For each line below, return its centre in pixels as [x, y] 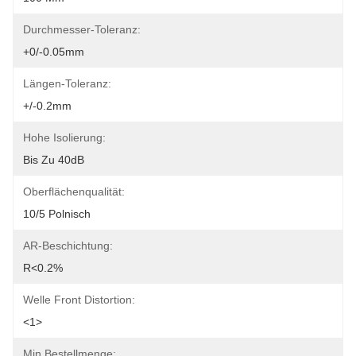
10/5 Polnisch [57, 214]
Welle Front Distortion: [79, 300]
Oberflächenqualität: [74, 192]
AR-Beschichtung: [68, 246]
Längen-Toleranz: [67, 83]
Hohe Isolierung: [64, 137]
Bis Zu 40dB [54, 160]
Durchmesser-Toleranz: [82, 29]
